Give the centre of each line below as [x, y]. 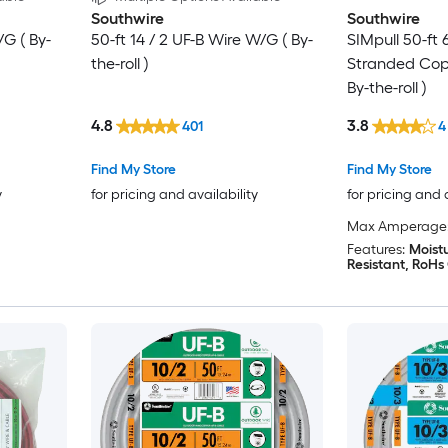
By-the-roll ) [386, 88]
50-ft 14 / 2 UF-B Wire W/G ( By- [201, 40]
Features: [375, 249]
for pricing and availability [174, 194]
